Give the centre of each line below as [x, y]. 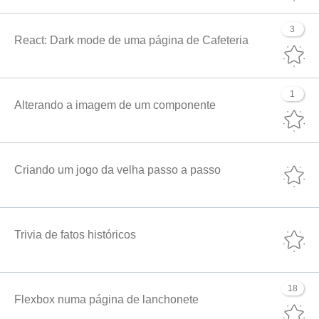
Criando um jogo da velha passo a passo [117, 169]
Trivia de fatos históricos [75, 234]
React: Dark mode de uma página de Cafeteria [131, 40]
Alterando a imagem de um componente [115, 105]
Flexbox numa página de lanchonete [106, 299]
